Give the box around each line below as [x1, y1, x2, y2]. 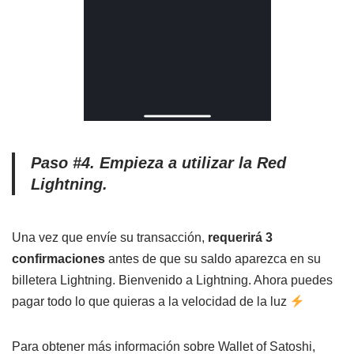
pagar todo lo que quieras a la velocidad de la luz [12, 295, 290, 308]
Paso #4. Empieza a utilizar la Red [31, 154, 286, 171]
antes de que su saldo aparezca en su [105, 252, 321, 265]
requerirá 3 [208, 231, 273, 244]
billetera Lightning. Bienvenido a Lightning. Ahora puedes [12, 273, 333, 287]
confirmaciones [12, 252, 105, 265]
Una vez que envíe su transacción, [12, 231, 208, 244]
